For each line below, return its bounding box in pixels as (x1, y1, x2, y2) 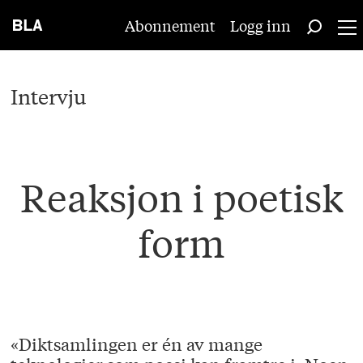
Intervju (11, 82, 88, 109)
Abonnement (125, 15, 216, 36)
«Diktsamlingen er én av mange (11, 332, 263, 356)
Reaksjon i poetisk (19, 173, 344, 221)
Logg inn (230, 15, 291, 36)
